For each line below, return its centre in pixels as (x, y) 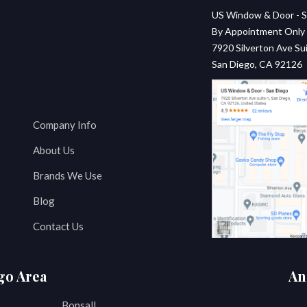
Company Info (64, 125)
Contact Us (58, 226)
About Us (53, 150)
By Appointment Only (259, 32)
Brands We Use (67, 176)
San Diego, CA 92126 (257, 64)
